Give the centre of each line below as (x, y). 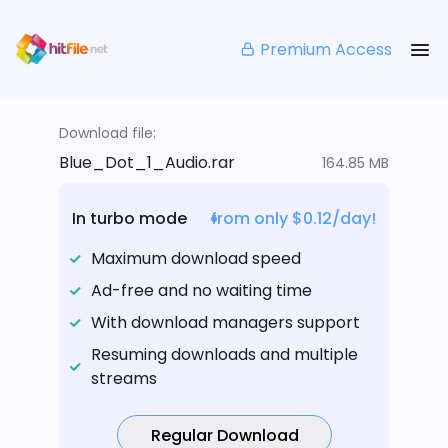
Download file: (107, 133)
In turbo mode (129, 219)
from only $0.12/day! (293, 219)
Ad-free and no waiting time (201, 291)
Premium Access (326, 49)
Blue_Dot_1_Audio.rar (147, 163)
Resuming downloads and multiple (224, 355)
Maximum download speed (196, 259)
